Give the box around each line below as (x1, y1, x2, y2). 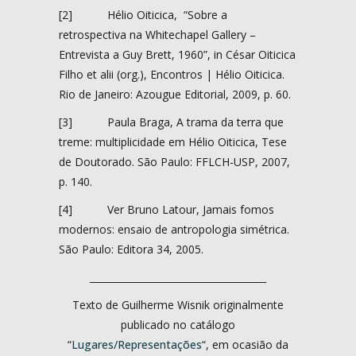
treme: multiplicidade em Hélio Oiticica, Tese (59, 133, 287, 149)
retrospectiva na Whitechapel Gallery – (59, 26, 256, 42)
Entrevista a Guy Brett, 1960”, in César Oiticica (59, 46, 296, 62)
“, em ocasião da (202, 336, 288, 352)
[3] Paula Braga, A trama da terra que (59, 114, 284, 130)
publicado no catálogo (121, 316, 235, 332)
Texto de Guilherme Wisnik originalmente (72, 296, 284, 312)
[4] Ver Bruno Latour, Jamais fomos (59, 201, 274, 217)
